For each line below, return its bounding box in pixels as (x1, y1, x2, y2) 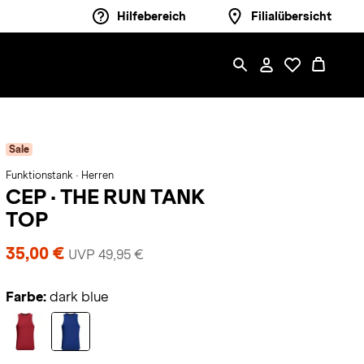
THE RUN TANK (59, 185, 205, 208)
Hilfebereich (117, 10, 186, 23)
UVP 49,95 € (67, 247, 144, 262)
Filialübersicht (251, 10, 331, 23)
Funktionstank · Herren (5, 170, 114, 181)
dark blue (49, 289, 109, 305)
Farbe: (5, 289, 46, 305)
